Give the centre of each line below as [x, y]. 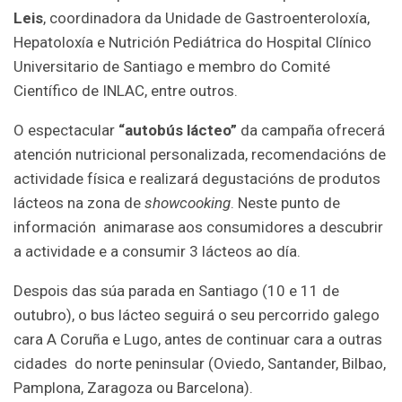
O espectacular [66, 131]
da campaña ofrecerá [313, 131]
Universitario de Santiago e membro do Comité [172, 67]
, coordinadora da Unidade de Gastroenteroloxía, [206, 18]
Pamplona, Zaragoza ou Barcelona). [133, 388]
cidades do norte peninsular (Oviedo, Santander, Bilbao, [200, 364]
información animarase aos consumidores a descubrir [198, 227]
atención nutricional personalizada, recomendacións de [200, 155]
